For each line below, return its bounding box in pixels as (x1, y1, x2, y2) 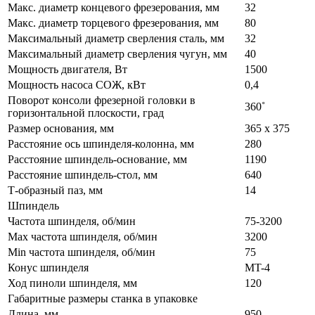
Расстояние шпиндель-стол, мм (8, 169, 157, 181)
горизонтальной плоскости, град (8, 107, 164, 120)
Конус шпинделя (8, 262, 89, 274)
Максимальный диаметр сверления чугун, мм (8, 48, 227, 60)
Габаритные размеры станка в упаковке (8, 292, 198, 305)
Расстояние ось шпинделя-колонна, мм (8, 138, 194, 150)
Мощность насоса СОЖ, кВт (8, 79, 146, 91)
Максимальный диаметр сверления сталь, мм (8, 32, 224, 45)
